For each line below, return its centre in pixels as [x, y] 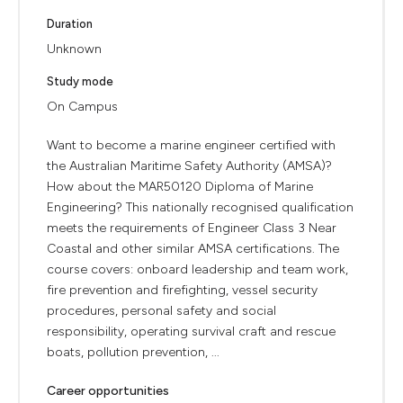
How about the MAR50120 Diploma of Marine [180, 187]
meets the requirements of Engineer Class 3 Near [192, 228]
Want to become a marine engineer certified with [191, 145]
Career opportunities [108, 391]
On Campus [82, 107]
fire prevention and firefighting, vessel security [182, 290]
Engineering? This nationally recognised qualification [200, 207]
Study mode [80, 81]
